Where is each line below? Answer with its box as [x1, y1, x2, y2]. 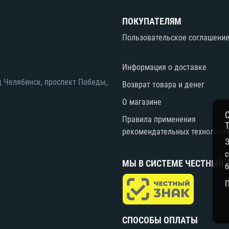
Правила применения [122, 114, 196, 124]
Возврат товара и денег [122, 79, 204, 89]
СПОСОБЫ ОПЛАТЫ [122, 214, 198, 225]
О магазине [122, 97, 162, 107]
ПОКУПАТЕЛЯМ [122, 15, 181, 27]
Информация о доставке [122, 62, 207, 72]
